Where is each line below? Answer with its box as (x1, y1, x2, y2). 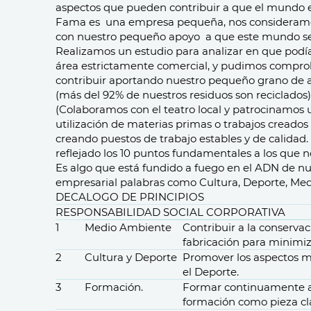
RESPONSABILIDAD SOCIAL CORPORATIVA (56, 205, 285, 219)
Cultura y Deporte (85, 251, 177, 264)
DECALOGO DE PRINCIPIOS (56, 190, 204, 203)
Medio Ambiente (85, 221, 171, 234)
